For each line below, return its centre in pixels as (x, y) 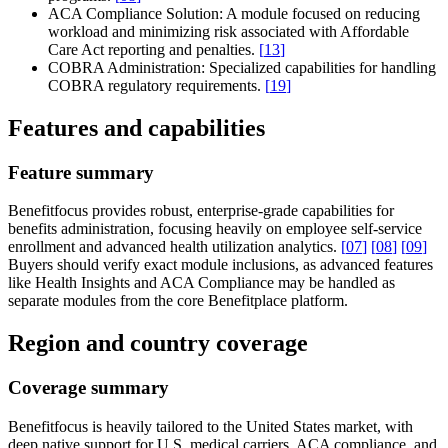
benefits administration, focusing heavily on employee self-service (215, 229)
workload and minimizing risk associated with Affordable (228, 31)
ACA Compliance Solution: (135, 13)
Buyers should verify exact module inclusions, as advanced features (220, 265)
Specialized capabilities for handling (320, 67)
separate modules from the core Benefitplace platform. (178, 301)
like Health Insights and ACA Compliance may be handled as (201, 283)
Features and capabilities (136, 127)
